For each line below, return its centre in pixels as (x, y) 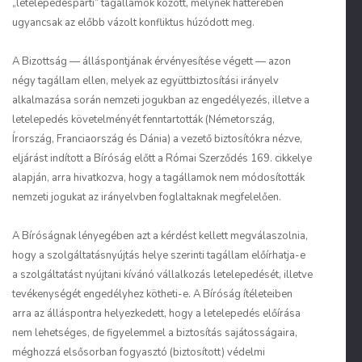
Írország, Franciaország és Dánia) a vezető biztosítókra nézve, (157, 139)
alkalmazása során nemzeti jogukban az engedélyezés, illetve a (161, 100)
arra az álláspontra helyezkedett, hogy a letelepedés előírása (156, 314)
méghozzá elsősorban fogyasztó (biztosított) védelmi (139, 352)
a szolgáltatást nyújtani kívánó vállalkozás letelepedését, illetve (162, 275)
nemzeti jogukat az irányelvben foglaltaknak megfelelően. (147, 197)
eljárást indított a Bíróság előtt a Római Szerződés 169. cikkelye (162, 158)
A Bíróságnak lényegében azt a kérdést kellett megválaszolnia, (160, 236)
